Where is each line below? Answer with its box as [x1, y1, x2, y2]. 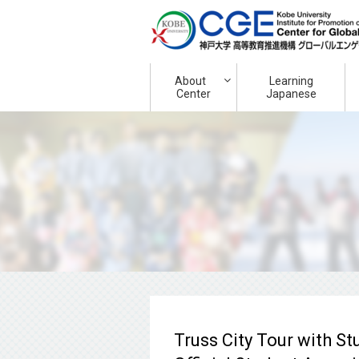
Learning [268, 75, 313, 87]
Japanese [265, 87, 317, 100]
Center [176, 87, 211, 100]
